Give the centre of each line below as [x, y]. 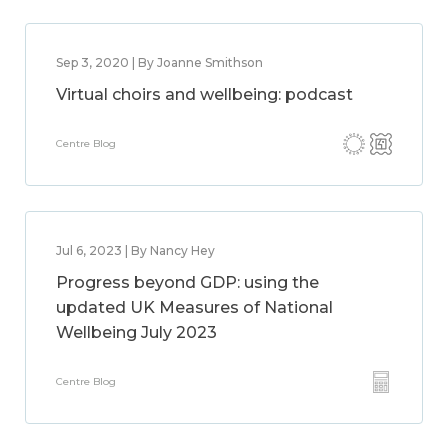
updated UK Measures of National [194, 307]
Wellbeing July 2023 [136, 332]
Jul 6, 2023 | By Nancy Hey [135, 250]
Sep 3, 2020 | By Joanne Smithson [159, 62]
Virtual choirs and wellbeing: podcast [204, 94]
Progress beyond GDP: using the [187, 282]
